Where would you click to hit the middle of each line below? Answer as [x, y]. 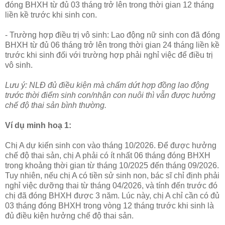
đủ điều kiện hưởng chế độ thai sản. [69, 215]
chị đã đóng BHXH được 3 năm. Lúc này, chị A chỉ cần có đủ [112, 195]
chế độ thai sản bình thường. [56, 105]
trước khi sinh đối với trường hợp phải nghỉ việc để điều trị [109, 55]
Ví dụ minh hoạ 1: [39, 125]
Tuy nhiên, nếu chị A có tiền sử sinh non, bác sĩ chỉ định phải [112, 175]
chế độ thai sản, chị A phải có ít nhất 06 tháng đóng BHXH [108, 155]
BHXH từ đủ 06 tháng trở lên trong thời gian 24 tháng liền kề [112, 45]
